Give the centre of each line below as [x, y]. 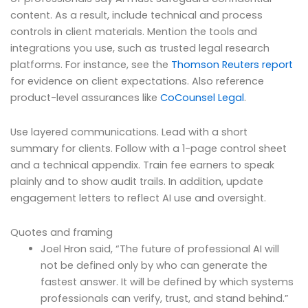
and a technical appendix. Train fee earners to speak [142, 165]
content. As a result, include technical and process [136, 15]
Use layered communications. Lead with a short [129, 132]
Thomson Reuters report [232, 65]
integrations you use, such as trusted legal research [140, 48]
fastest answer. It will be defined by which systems [167, 282]
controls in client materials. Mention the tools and [134, 32]
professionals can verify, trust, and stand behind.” [164, 298]
